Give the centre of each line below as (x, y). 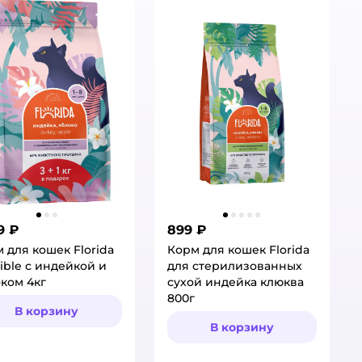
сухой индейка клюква (235, 282)
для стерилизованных (234, 265)
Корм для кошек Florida (238, 249)
